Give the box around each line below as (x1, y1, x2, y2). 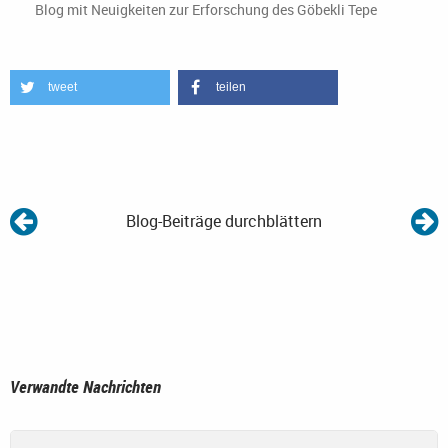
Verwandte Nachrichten (10, 375, 161, 399)
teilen (215, 80, 246, 95)
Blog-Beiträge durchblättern (126, 210, 322, 233)
